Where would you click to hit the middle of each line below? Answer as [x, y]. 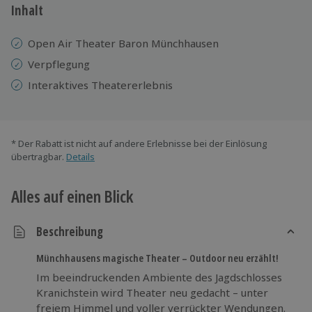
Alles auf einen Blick [72, 196]
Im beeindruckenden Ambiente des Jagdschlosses [159, 277]
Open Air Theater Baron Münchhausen [123, 43]
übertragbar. [38, 156]
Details [80, 156]
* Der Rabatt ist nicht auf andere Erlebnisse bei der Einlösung [139, 143]
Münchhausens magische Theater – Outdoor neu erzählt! [157, 257]
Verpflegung [59, 64]
